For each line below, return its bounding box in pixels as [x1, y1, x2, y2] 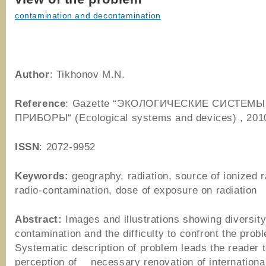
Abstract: [15, 213, 65, 225]
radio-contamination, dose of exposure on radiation [15, 184, 258, 196]
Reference [15, 97, 66, 109]
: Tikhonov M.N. [49, 68, 125, 80]
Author [15, 68, 50, 80]
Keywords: [15, 170, 69, 182]
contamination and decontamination [15, 11, 161, 20]
